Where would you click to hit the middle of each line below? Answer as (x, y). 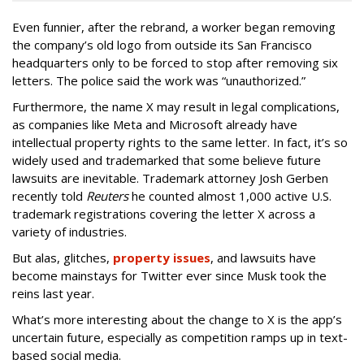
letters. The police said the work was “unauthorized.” (159, 80)
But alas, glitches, (63, 257)
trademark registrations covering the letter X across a (164, 213)
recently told (49, 195)
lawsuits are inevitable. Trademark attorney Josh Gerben (170, 178)
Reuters (107, 195)
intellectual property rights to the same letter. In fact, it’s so (180, 142)
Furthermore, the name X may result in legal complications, (176, 106)
